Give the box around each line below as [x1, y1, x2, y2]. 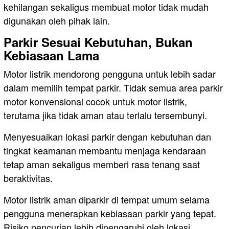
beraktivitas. [4, 171, 53, 185]
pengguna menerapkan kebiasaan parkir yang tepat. [4, 206, 216, 220]
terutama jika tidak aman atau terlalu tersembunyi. [4, 108, 207, 122]
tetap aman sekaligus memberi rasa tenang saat [4, 157, 200, 171]
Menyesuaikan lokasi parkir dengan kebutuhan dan [4, 129, 211, 143]
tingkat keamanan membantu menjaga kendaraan [4, 143, 206, 157]
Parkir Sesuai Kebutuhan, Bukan [4, 33, 193, 51]
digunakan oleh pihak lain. [4, 13, 110, 27]
